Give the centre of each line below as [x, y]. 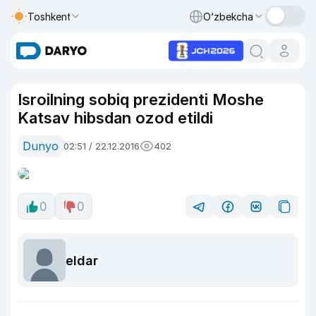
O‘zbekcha [228, 16]
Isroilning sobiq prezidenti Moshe [141, 99]
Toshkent [49, 16]
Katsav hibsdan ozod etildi [115, 118]
